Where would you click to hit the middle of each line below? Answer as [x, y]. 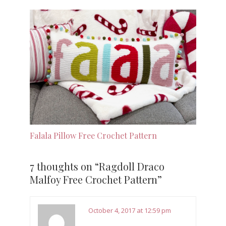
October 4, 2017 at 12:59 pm [130, 210]
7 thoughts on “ [64, 166]
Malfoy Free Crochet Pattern [94, 179]
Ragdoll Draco [132, 166]
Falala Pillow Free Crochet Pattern [93, 136]
